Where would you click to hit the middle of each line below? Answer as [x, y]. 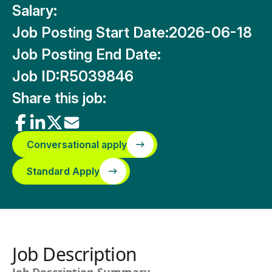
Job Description [75, 254]
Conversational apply [77, 144]
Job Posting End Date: [87, 54]
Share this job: [59, 98]
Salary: [35, 11]
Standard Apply [63, 171]
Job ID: [36, 76]
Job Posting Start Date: [90, 32]
